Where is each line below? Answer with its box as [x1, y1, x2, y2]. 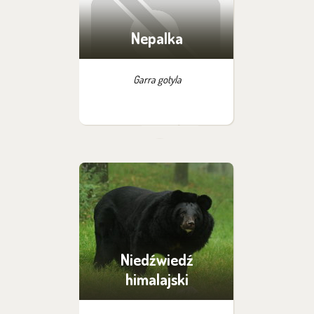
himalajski [125, 269, 189, 289]
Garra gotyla [132, 73, 182, 86]
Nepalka [131, 28, 183, 48]
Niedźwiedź [121, 250, 193, 269]
